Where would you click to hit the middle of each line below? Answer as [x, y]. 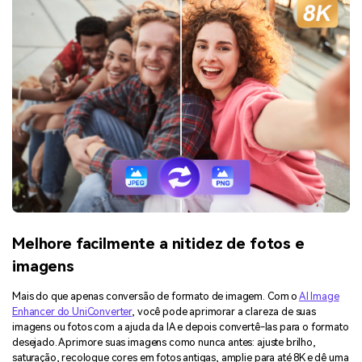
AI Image [319, 296]
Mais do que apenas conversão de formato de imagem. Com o [156, 296]
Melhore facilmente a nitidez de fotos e [158, 244]
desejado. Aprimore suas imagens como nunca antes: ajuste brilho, [164, 342]
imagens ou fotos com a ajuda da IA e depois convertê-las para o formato [181, 327]
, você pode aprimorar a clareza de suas [224, 311]
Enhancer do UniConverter [72, 311]
